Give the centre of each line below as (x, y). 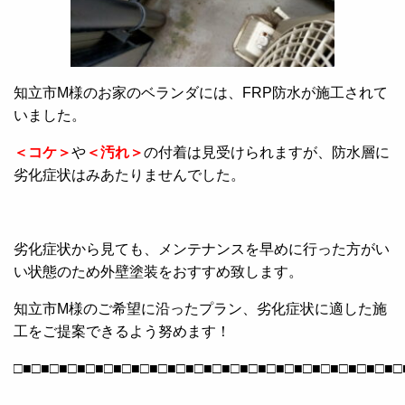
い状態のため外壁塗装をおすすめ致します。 (158, 272)
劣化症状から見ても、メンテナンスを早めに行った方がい (202, 250)
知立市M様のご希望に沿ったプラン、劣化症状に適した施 (200, 309)
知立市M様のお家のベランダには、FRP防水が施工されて (201, 93)
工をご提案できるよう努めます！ (122, 332)
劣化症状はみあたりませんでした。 (129, 175)
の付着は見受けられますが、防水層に (267, 153)
